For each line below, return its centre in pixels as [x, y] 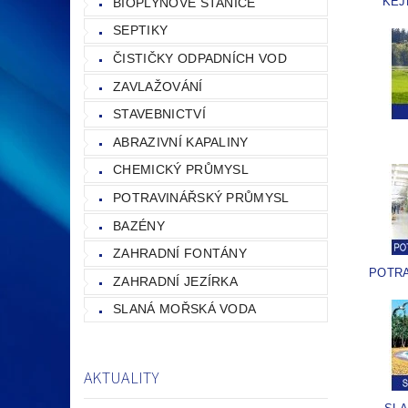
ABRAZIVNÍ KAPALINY [181, 142]
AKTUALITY [122, 379]
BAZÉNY [139, 225]
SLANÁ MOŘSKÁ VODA [185, 309]
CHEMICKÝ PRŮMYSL [181, 170]
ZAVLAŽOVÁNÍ [158, 86]
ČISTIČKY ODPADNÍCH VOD [200, 59]
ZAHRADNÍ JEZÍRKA [176, 281]
